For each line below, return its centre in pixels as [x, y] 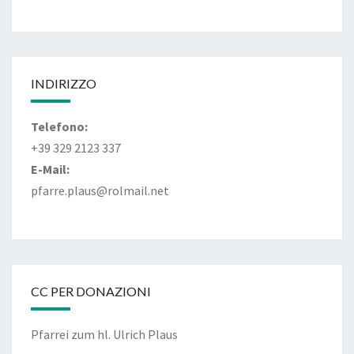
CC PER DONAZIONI [91, 291]
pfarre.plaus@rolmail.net [100, 190]
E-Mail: [50, 169]
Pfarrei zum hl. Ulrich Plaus [104, 334]
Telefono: [59, 126]
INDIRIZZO [64, 83]
